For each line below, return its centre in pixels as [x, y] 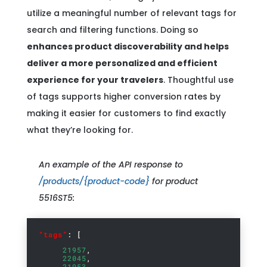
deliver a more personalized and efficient [122, 63]
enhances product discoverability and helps [128, 46]
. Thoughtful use [198, 80]
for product [173, 181]
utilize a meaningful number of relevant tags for [131, 13]
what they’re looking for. [80, 130]
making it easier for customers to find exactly [126, 113]
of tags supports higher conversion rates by [123, 97]
